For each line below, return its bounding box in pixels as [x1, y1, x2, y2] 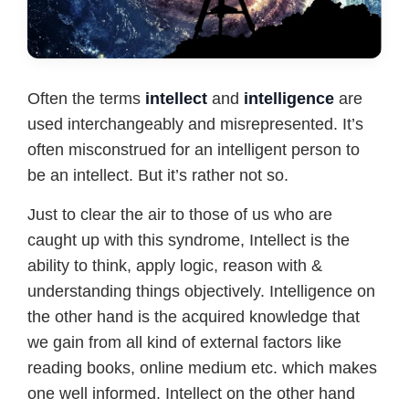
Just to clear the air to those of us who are [27, 205, 332, 225]
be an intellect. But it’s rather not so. [27, 166, 288, 185]
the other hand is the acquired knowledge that [27, 308, 360, 327]
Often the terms [27, 89, 145, 109]
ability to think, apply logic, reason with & [27, 257, 322, 276]
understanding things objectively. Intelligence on [27, 282, 375, 301]
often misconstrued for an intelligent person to [27, 141, 360, 160]
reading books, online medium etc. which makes [27, 359, 377, 378]
